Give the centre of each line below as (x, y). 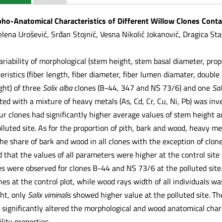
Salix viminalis (49, 194)
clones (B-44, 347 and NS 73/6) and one (142, 87)
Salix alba (57, 87)
